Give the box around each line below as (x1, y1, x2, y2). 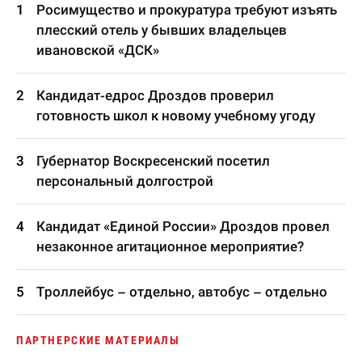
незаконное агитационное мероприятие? (36, 238, 304, 255)
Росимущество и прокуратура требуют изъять (36, 2, 337, 18)
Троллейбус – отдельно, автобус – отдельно (36, 284, 327, 300)
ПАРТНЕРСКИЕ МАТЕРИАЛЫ (16, 334, 180, 347)
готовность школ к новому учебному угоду (36, 107, 315, 124)
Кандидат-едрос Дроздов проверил (36, 87, 274, 103)
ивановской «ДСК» (36, 42, 159, 58)
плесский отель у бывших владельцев (36, 22, 287, 38)
